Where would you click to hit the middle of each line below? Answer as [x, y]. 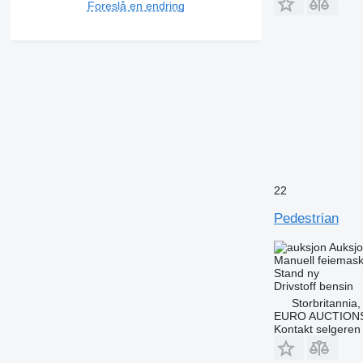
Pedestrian [306, 218]
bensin [336, 286]
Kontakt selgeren [317, 329]
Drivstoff [295, 286]
